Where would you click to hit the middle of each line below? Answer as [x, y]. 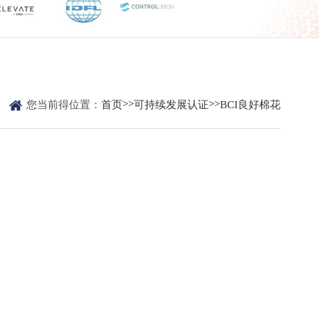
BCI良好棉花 [251, 105]
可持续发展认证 [172, 105]
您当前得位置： [64, 105]
